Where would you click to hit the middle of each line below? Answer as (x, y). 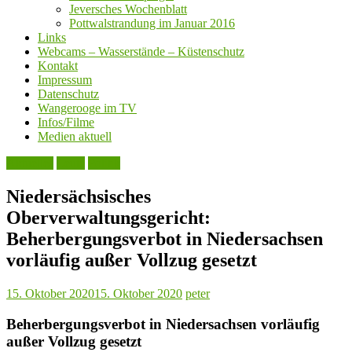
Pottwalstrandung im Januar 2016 (152, 24)
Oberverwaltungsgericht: (108, 218)
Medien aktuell (75, 137)
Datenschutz (68, 94)
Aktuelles (30, 163)
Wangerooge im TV (87, 108)
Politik (104, 163)
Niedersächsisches (79, 197)
